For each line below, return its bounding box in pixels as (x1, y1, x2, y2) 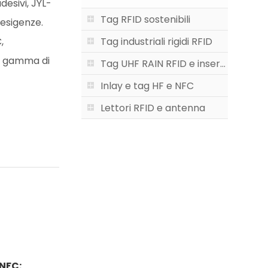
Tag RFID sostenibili (100, 13, 190, 26)
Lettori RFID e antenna (100, 101, 205, 115)
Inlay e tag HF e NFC (100, 79, 194, 93)
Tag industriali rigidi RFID (100, 35, 212, 48)
